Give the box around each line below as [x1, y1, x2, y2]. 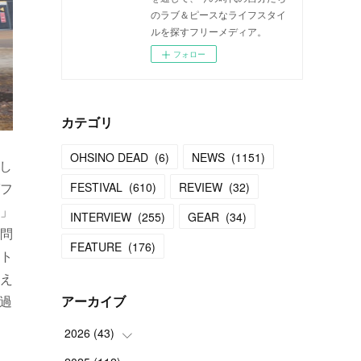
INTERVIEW [70, 209, 131, 225]
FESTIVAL [70, 179, 122, 195]
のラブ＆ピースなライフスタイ [151, 7, 286, 21]
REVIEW [179, 179, 222, 195]
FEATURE [70, 239, 122, 255]
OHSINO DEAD [70, 149, 148, 165]
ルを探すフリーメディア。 [151, 24, 267, 38]
